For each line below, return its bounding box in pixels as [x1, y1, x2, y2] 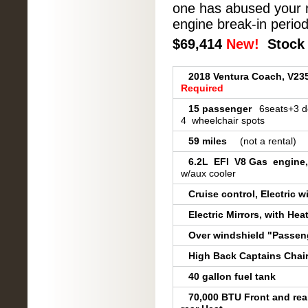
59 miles [188, 135, 232, 146]
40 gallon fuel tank [188, 271, 276, 282]
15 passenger [188, 103, 252, 114]
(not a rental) [240, 135, 296, 146]
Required [181, 82, 223, 93]
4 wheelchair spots [181, 115, 265, 126]
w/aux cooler [181, 168, 236, 179]
